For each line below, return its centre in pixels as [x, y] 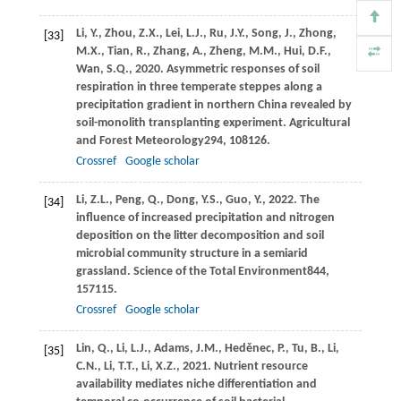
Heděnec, [251, 348]
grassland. [104, 271]
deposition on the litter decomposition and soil [200, 235]
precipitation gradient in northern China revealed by [213, 105]
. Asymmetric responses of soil [239, 69]
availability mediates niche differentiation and [196, 384]
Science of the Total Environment [220, 271]
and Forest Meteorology [140, 141]
